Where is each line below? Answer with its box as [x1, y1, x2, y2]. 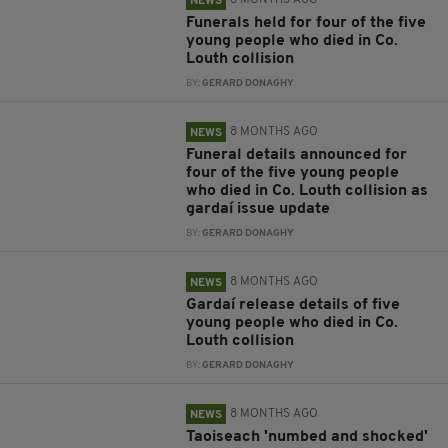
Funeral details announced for [186, 147, 408, 163]
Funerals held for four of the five [186, 15, 427, 31]
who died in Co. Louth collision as [186, 183, 429, 199]
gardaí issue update [186, 201, 331, 217]
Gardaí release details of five [186, 297, 401, 313]
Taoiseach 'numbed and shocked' [186, 429, 429, 445]
